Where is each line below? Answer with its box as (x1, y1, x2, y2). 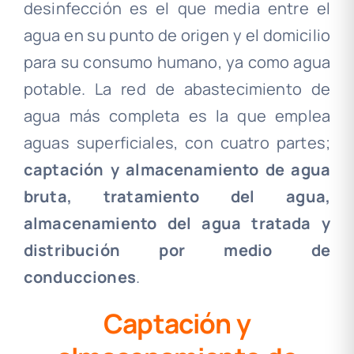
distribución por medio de (23, 239, 331, 261)
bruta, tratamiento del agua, (23, 185, 331, 207)
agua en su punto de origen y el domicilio (23, 24, 331, 46)
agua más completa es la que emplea (23, 104, 331, 126)
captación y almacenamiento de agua (23, 158, 331, 180)
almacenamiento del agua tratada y (23, 212, 331, 234)
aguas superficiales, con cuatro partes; (23, 131, 331, 153)
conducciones (23, 265, 136, 288)
